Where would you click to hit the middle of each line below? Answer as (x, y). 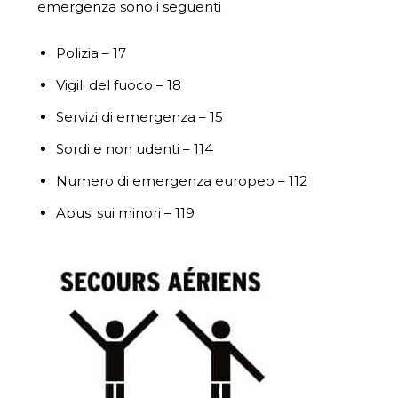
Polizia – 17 (91, 53)
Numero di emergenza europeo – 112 (182, 181)
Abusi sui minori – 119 (125, 213)
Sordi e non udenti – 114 (135, 149)
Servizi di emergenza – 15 (139, 117)
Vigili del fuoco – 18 (119, 85)
